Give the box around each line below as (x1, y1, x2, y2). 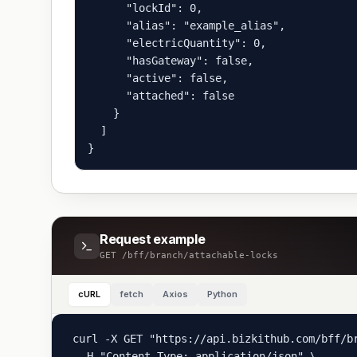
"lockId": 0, (88, 2, 202, 14)
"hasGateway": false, (88, 54, 253, 67)
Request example (100, 231, 206, 247)
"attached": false (88, 89, 234, 102)
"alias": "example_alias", (88, 19, 285, 32)
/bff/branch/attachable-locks (122, 250, 278, 261)
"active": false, (88, 72, 228, 84)
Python (207, 288, 237, 300)
